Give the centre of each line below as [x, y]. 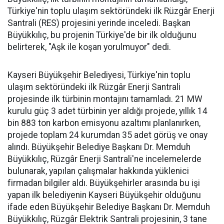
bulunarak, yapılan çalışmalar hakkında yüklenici [98, 171]
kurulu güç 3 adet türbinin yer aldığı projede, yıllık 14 [107, 111]
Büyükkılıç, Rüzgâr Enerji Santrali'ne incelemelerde [104, 159]
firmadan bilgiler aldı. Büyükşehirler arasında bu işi [104, 183]
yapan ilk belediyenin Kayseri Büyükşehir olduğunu [104, 195]
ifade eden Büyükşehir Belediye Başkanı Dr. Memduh [109, 207]
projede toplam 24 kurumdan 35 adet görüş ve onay [107, 135]
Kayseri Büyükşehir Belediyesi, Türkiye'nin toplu [99, 75]
